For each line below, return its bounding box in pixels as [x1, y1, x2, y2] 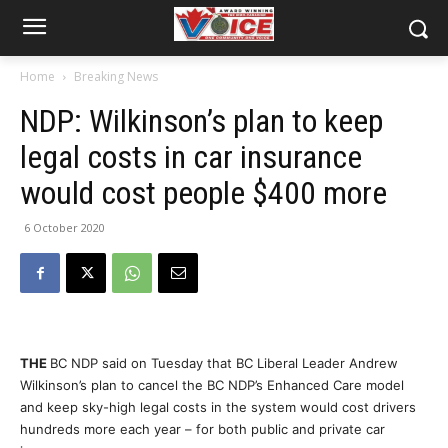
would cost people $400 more [20, 174, 387, 212]
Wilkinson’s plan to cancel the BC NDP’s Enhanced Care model [20, 377, 404, 393]
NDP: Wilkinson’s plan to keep [20, 102, 383, 140]
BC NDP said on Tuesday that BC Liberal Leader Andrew [50, 355, 398, 371]
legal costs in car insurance [20, 138, 362, 176]
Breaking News [74, 68, 158, 85]
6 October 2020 [24, 220, 105, 235]
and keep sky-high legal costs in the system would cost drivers [20, 399, 416, 415]
